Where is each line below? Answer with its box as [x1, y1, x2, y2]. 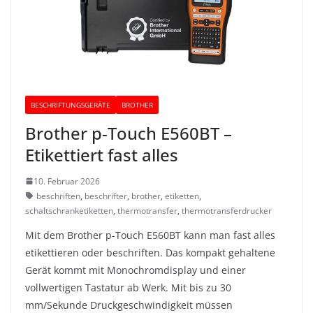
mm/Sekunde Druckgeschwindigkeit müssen [25, 298, 233, 312]
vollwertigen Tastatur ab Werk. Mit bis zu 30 [25, 280, 231, 294]
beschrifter [85, 189, 127, 202]
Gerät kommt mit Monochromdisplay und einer [25, 263, 246, 277]
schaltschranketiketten [25, 204, 113, 217]
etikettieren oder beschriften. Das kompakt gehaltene [25, 245, 275, 259]
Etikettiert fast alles [25, 143, 178, 166]
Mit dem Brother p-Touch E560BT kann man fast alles [25, 228, 275, 242]
